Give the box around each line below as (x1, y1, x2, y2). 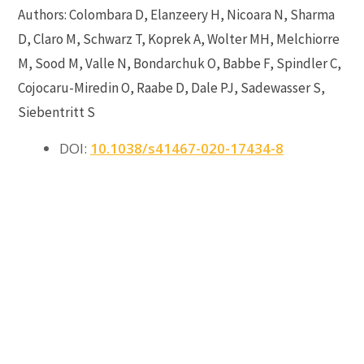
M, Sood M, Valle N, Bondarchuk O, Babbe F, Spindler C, (18, 54, 341, 72)
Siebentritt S (18, 103, 95, 121)
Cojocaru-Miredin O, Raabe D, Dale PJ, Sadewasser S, (18, 79, 325, 97)
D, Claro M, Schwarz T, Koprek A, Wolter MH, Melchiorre (18, 30, 340, 48)
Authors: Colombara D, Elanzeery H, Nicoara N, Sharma (18, 6, 335, 24)
